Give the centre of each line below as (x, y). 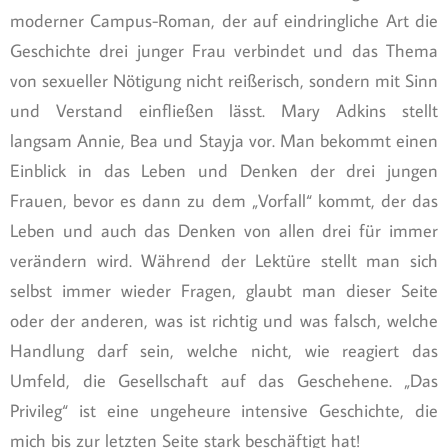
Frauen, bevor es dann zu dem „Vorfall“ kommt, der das (224, 200)
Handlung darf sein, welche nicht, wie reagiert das (224, 350)
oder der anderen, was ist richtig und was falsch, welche (224, 320)
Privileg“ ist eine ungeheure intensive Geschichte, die (224, 410)
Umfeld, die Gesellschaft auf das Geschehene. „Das (224, 380)
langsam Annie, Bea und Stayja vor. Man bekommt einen (224, 140)
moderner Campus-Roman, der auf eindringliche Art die (224, 20)
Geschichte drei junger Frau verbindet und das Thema (224, 50)
